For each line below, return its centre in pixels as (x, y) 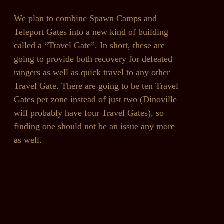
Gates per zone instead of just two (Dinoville (95, 99)
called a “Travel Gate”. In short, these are (89, 45)
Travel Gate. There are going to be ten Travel (96, 86)
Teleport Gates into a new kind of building (91, 32)
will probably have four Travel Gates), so (89, 113)
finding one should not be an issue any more (94, 126)
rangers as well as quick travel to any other (92, 72)
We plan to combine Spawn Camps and (85, 18)
